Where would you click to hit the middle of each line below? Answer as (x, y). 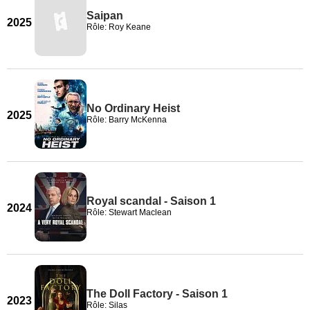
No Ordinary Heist (133, 108)
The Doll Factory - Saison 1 (157, 294)
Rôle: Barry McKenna (127, 120)
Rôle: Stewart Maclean (129, 212)
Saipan (105, 16)
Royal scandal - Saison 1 (151, 201)
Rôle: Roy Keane (119, 27)
